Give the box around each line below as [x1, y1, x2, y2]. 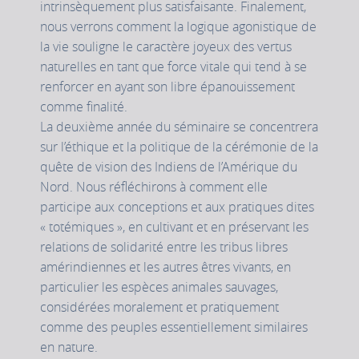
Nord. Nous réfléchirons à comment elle [40, 178, 268, 196]
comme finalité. [40, 98, 127, 116]
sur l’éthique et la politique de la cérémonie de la [40, 138, 318, 156]
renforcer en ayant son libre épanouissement [40, 78, 295, 96]
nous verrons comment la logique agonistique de [40, 18, 317, 36]
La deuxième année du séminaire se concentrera [40, 118, 318, 136]
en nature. [40, 338, 98, 357]
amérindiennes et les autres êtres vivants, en [40, 258, 291, 276]
